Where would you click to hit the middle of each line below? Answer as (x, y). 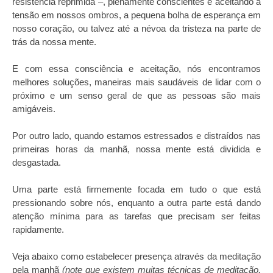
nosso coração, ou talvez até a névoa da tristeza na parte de (136, 28)
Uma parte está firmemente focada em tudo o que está (136, 189)
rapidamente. (38, 229)
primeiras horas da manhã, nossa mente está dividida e (136, 149)
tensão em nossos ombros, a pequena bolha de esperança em (136, 15)
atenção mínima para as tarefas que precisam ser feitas (136, 216)
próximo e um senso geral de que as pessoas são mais (136, 95)
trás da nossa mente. (54, 42)
